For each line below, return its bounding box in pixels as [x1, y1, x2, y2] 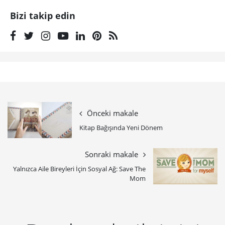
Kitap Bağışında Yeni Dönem [79, 123, 163, 132]
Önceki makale [87, 107, 138, 119]
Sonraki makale [85, 149, 139, 160]
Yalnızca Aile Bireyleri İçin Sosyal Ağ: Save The [13, 164, 146, 174]
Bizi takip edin [10, 9, 75, 22]
